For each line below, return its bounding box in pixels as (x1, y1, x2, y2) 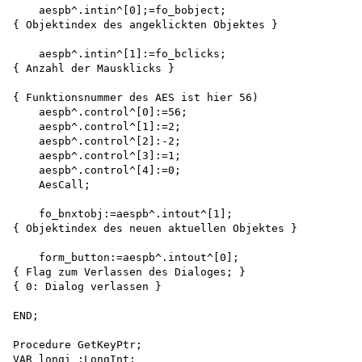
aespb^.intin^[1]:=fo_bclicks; (13, 48, 226, 61)
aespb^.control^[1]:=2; (13, 120, 187, 133)
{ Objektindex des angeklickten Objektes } (13, 19, 278, 32)
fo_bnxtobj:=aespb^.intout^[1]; (13, 208, 233, 221)
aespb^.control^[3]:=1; (13, 149, 187, 162)
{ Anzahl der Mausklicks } (13, 62, 175, 75)
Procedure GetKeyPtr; (13, 339, 142, 351)
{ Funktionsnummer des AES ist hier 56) (13, 91, 265, 104)
